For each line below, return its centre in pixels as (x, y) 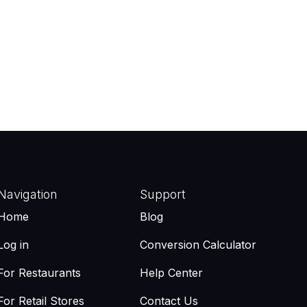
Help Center (172, 273)
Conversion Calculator (198, 245)
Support (163, 194)
